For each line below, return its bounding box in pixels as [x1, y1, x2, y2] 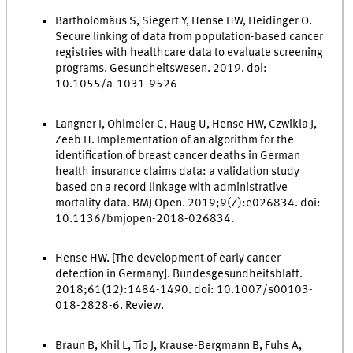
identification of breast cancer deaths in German [55, 149, 301, 162]
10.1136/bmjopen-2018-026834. [55, 212, 235, 225]
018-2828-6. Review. [55, 299, 165, 313]
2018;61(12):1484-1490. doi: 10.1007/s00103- [55, 284, 314, 297]
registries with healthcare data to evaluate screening [55, 46, 324, 59]
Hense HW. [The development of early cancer [55, 252, 281, 266]
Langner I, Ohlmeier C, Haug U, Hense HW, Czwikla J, [55, 117, 318, 131]
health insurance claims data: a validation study [55, 165, 300, 178]
